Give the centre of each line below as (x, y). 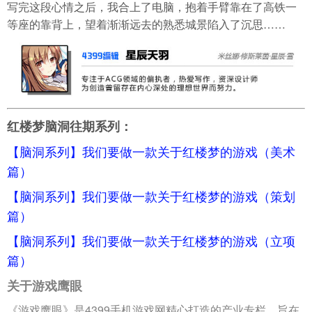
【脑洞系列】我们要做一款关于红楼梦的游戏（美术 (151, 151)
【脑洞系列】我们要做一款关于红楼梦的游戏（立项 (151, 240)
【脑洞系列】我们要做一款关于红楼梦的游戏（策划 (151, 195)
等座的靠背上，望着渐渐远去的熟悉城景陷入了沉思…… (146, 24)
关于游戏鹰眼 (45, 285)
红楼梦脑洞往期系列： (70, 126)
